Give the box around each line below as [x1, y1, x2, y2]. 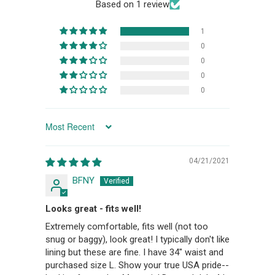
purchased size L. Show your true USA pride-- [45, 259, 229, 271]
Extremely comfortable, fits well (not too [45, 220, 208, 232]
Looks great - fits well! [45, 203, 141, 214]
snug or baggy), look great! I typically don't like [45, 233, 230, 245]
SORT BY [45, 126, 77, 136]
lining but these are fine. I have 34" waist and [45, 246, 223, 258]
